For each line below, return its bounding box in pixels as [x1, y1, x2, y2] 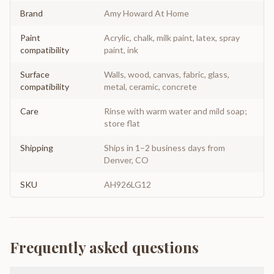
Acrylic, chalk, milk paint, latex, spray [104, 32, 240, 43]
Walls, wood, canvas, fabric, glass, [104, 69, 229, 80]
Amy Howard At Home [104, 8, 189, 18]
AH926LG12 [104, 179, 151, 190]
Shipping [20, 143, 53, 153]
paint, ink [104, 45, 138, 55]
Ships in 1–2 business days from [104, 143, 225, 153]
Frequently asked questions [10, 237, 199, 257]
